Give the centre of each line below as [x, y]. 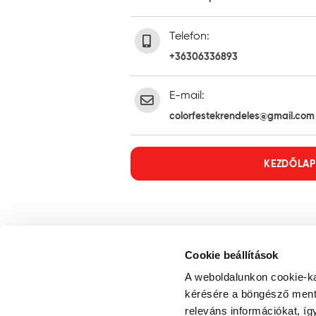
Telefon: [189, 36]
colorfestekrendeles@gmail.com [242, 116]
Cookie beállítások [232, 255]
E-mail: [187, 95]
